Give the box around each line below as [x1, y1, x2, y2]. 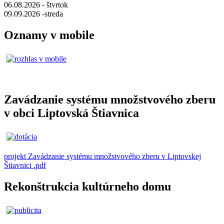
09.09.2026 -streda [4, 9, 63, 18]
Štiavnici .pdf [4, 160, 46, 169]
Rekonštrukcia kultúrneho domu [4, 179, 171, 193]
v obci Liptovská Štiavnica [4, 106, 139, 119]
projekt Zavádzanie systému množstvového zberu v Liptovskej [4, 151, 201, 160]
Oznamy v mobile [4, 28, 94, 42]
